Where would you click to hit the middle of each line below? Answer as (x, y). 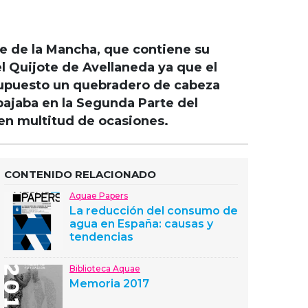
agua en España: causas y (141, 224)
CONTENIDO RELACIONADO (80, 174)
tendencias (101, 237)
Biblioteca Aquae (105, 268)
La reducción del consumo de (154, 211)
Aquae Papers (99, 196)
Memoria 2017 (109, 284)
